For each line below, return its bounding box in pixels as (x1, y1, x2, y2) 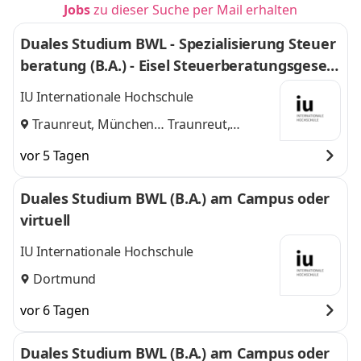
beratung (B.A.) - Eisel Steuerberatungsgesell (20, 56, 335, 75)
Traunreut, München (31, 114, 155, 133)
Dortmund (33, 269, 96, 288)
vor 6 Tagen (20, 301, 89, 319)
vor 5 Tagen (20, 147, 89, 164)
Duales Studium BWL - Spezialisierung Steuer (20, 34, 335, 53)
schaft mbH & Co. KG (20, 77, 166, 97)
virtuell (20, 210, 70, 230)
